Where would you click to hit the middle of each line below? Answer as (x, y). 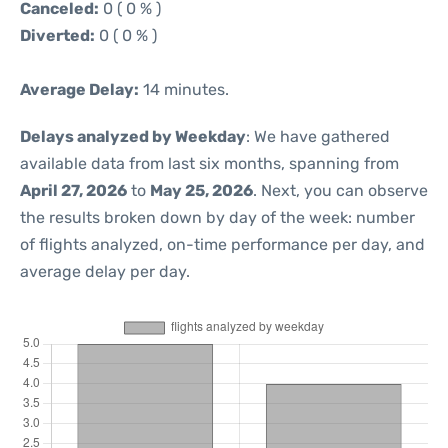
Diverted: (57, 35)
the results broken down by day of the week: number (217, 217)
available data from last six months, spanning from (209, 163)
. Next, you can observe (340, 190)
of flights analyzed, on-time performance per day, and (222, 244)
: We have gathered (318, 136)
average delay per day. (105, 271)
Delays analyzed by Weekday (133, 136)
